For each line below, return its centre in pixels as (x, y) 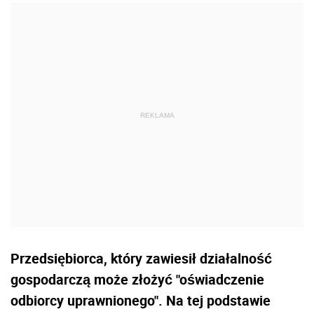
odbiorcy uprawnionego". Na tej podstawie (141, 300)
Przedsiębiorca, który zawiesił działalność (141, 258)
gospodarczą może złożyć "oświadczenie (137, 279)
